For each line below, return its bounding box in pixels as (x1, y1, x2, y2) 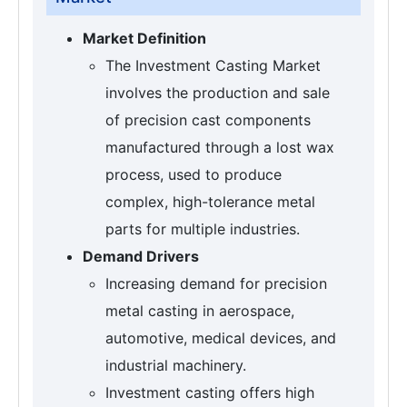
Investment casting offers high (105, 383, 314, 402)
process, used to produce (105, 165, 282, 184)
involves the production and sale (105, 84, 330, 103)
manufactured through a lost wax (105, 138, 334, 157)
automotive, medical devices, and (105, 329, 336, 348)
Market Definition (83, 29, 206, 48)
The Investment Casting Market (105, 56, 321, 75)
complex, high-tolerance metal (105, 193, 315, 212)
